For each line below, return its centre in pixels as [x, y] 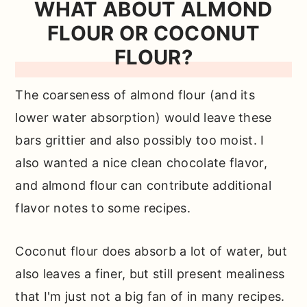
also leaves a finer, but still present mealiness [150, 274]
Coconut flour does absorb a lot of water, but [151, 251]
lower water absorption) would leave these [144, 118]
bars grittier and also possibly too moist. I [140, 140]
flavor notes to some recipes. [103, 208]
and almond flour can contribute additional [143, 186]
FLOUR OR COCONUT [153, 34]
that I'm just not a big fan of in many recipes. [150, 297]
